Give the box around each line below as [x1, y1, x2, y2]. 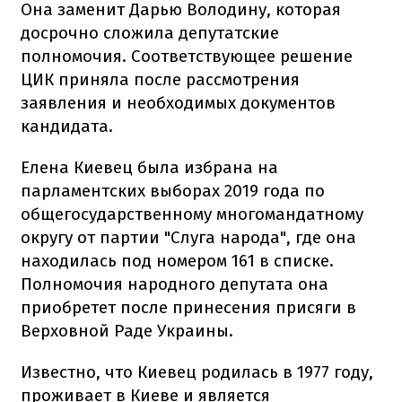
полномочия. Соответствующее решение [21, 45, 353, 66]
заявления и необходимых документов [21, 92, 336, 113]
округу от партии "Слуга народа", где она [21, 226, 356, 248]
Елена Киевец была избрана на [21, 156, 278, 178]
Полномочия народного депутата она [21, 273, 328, 294]
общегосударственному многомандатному [21, 203, 363, 224]
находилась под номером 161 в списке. [21, 249, 334, 271]
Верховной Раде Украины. [21, 319, 233, 341]
